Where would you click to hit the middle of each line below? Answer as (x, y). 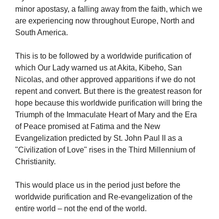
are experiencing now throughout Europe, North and (105, 21)
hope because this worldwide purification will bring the (109, 103)
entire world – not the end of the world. (81, 209)
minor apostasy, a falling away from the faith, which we (109, 9)
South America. (42, 33)
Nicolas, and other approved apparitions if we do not (105, 80)
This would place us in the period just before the (98, 185)
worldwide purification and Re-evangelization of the (104, 197)
